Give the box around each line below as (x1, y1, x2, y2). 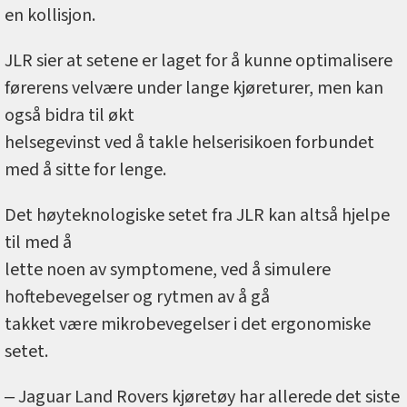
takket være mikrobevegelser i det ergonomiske (5, 311, 371, 337)
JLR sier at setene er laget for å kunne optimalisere (5, 47, 392, 74)
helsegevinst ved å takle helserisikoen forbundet (5, 129, 374, 155)
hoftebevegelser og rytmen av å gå (5, 283, 270, 310)
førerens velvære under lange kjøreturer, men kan (5, 74, 383, 101)
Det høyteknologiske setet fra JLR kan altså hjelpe (5, 202, 390, 228)
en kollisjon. (5, 2, 95, 28)
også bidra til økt (5, 102, 134, 128)
